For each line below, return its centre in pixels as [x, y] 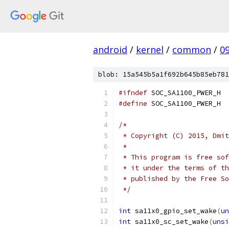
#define [133, 104]
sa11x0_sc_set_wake [170, 222]
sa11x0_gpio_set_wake [174, 211]
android [110, 50]
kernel [150, 50]
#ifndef [133, 93]
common [192, 50]
